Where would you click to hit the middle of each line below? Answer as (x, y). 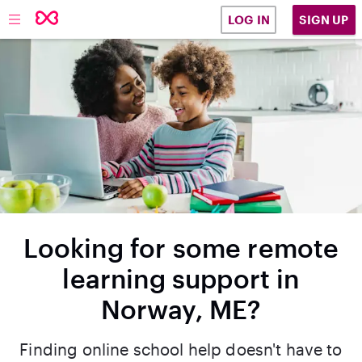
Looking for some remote (181, 248)
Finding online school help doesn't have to (181, 349)
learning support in (181, 278)
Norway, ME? (181, 309)
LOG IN (248, 20)
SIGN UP (324, 19)
